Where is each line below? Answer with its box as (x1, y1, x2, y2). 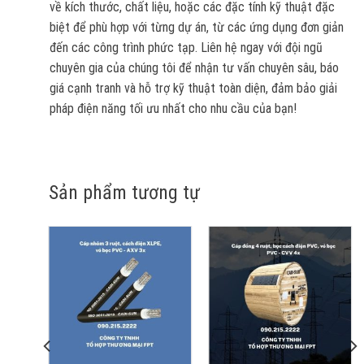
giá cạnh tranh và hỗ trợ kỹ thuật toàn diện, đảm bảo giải (49, 80, 337, 97)
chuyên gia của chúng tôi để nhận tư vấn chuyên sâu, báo (49, 60, 339, 76)
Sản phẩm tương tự (48, 180, 200, 204)
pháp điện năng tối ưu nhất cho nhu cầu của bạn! (49, 101, 297, 117)
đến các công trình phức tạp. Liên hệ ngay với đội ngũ (49, 40, 323, 56)
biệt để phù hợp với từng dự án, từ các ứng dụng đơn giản (49, 19, 344, 36)
